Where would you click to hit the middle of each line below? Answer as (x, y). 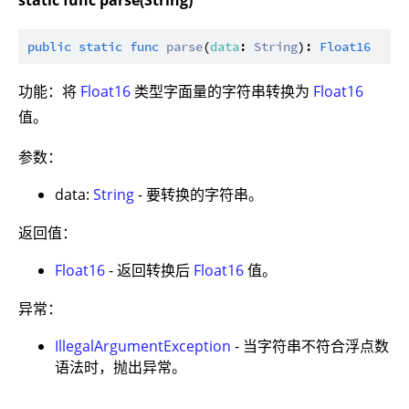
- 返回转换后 (149, 270)
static (100, 47)
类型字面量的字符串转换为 (222, 91)
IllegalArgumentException (143, 346)
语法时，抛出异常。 (121, 367)
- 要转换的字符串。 (199, 194)
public (49, 47)
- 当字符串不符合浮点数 (310, 346)
